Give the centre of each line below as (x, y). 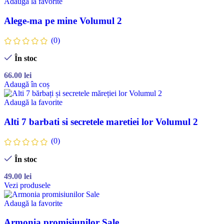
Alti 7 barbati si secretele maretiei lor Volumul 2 (101, 121)
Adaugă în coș (27, 84)
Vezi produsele (27, 185)
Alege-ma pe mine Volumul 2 (63, 20)
